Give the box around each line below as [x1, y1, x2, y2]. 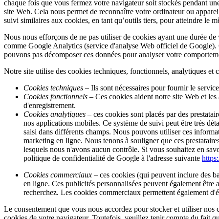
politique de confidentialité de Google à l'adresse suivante [23, 154, 202, 163]
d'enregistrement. [23, 101, 76, 110]
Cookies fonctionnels [23, 92, 88, 101]
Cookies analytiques [23, 110, 86, 119]
